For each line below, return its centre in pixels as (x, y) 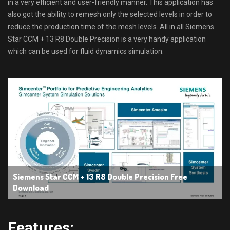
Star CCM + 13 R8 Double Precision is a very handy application (107, 39)
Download (31, 188)
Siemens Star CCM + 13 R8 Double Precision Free (100, 177)
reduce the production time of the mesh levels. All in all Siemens (111, 26)
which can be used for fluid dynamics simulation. (86, 51)
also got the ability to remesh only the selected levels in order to (110, 14)
